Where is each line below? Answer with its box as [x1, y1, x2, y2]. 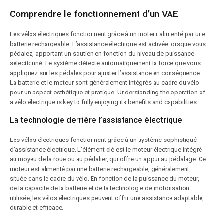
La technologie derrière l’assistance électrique [10, 115, 182, 124]
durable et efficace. [10, 204, 63, 211]
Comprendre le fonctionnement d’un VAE [10, 8, 178, 19]
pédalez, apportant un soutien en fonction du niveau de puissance [10, 50, 194, 57]
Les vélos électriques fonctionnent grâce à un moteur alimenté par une [10, 31, 205, 38]
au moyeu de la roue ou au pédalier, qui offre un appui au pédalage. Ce [10, 155, 206, 163]
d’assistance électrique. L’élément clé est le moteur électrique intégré [10, 146, 202, 153]
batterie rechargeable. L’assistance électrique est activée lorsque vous [10, 40, 206, 47]
